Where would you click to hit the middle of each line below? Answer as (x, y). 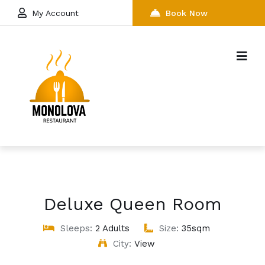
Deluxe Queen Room (132, 203)
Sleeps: (78, 228)
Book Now (187, 13)
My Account (55, 13)
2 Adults (112, 228)
